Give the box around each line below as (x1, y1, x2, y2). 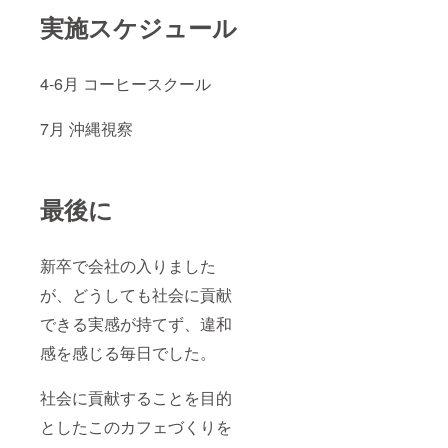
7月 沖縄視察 (40, 116, 133, 140)
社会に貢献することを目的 (40, 385, 232, 409)
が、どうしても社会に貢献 (40, 282, 232, 306)
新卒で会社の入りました (40, 253, 216, 277)
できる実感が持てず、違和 (40, 311, 232, 335)
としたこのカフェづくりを (40, 414, 232, 438)
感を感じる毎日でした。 (40, 340, 216, 364)
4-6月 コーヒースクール (40, 71, 211, 95)
